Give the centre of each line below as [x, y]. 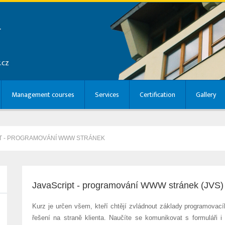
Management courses [43, 95]
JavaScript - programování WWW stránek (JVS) [128, 185]
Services [107, 95]
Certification [157, 95]
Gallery [206, 95]
